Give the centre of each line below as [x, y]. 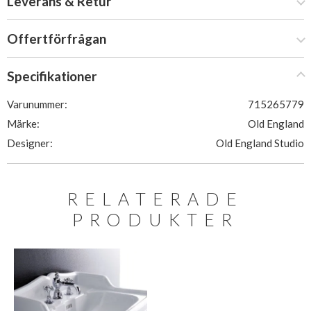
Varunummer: [37, 104]
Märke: [23, 124]
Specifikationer [52, 76]
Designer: [30, 143]
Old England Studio [260, 143]
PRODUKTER [155, 219]
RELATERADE [155, 199]
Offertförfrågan [57, 39]
